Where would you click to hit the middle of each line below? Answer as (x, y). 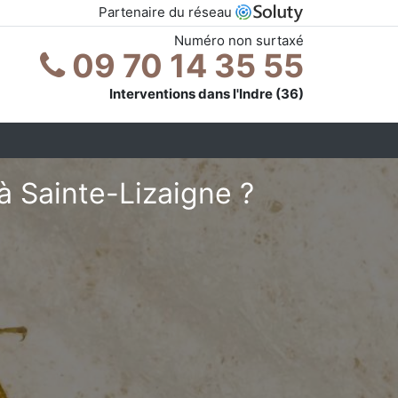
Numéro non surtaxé (239, 40)
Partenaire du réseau (167, 12)
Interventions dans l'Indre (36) (207, 93)
